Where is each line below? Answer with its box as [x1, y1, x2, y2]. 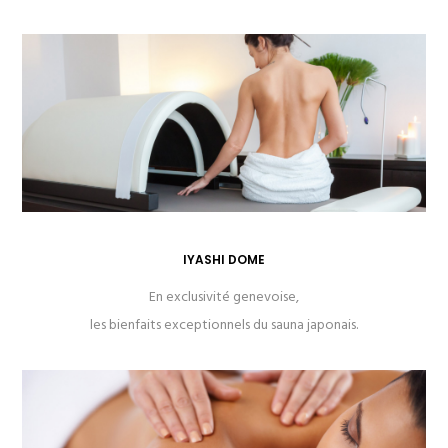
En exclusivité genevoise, [149, 286, 299, 310]
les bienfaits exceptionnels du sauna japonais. [90, 314, 358, 338]
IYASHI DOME [183, 251, 265, 269]
